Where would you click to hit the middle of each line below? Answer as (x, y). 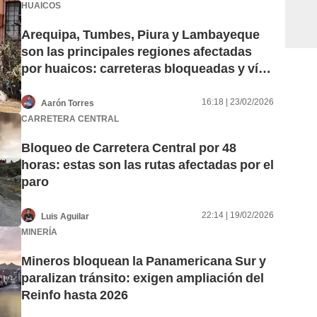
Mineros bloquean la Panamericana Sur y (144, 261)
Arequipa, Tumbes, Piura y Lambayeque (140, 35)
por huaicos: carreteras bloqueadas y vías (147, 69)
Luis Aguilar (65, 216)
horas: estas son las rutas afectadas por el (148, 165)
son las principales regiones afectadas (137, 52)
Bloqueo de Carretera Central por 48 (129, 148)
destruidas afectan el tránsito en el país (138, 86)
